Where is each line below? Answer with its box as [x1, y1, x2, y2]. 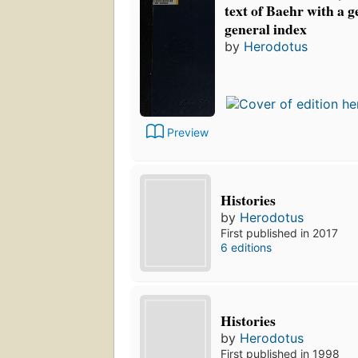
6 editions [221, 240, 272, 254]
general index [225, 18, 307, 39]
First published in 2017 [221, 225, 339, 240]
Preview [167, 125, 209, 140]
